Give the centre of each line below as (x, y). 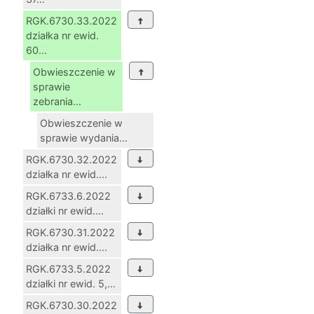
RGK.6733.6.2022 (68, 196)
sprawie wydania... (84, 138)
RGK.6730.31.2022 (70, 233)
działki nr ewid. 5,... (71, 284)
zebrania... (57, 102)
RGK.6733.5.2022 (68, 269)
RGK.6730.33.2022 (71, 21)
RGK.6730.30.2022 (71, 306)
